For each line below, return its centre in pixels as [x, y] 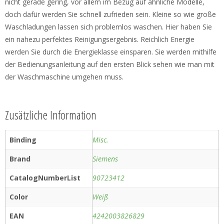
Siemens [105, 159]
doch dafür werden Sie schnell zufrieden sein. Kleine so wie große [110, 14]
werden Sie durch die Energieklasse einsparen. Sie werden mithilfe [111, 52]
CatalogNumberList [45, 178]
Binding [23, 140]
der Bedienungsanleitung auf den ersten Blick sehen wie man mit [110, 64]
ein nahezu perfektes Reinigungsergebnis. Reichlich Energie [100, 39]
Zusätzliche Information [51, 115]
